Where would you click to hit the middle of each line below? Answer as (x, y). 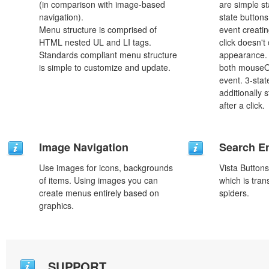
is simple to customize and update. (105, 67)
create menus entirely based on (99, 193)
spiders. (234, 193)
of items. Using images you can (98, 180)
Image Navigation (84, 147)
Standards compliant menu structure (108, 55)
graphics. (56, 205)
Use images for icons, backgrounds (106, 168)
